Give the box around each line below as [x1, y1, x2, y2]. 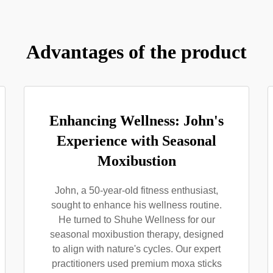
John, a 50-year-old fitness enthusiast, [55, 185, 218, 196]
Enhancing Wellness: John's [49, 113, 224, 129]
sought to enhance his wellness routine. [51, 200, 222, 210]
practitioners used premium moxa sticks [51, 258, 222, 269]
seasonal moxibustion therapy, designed [49, 229, 224, 239]
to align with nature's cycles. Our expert [52, 244, 221, 254]
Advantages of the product [26, 41, 247, 63]
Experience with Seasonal [57, 133, 216, 149]
